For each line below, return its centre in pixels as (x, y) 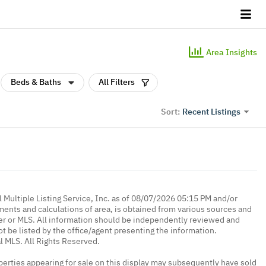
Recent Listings (211, 111)
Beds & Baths (36, 82)
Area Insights (232, 52)
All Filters (117, 82)
